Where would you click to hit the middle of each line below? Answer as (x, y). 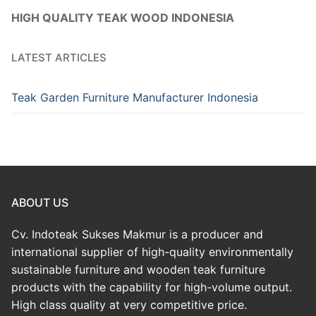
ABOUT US (40, 203)
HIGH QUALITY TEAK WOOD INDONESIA (123, 17)
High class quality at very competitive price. (129, 305)
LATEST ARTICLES (59, 57)
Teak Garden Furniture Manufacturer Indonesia (135, 97)
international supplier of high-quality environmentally (152, 252)
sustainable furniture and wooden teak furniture (138, 270)
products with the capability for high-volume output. (152, 287)
